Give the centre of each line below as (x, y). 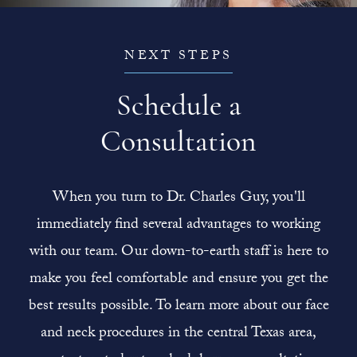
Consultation (178, 143)
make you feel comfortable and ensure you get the (178, 279)
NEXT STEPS (178, 57)
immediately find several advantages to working (178, 225)
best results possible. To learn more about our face (178, 306)
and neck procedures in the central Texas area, (178, 333)
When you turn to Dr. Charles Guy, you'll (178, 198)
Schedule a (178, 108)
